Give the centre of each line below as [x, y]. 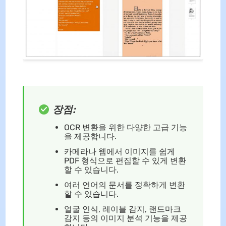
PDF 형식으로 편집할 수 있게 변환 [125, 161]
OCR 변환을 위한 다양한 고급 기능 [125, 127]
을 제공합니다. [90, 136]
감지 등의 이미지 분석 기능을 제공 [125, 218]
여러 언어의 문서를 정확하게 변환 [124, 185]
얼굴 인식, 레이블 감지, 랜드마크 [122, 209]
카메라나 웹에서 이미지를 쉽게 [119, 152]
